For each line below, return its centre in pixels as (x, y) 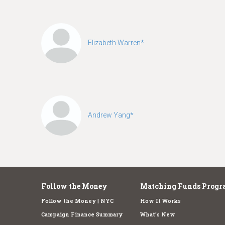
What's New (157, 214)
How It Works (160, 201)
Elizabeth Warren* (116, 42)
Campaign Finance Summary (82, 214)
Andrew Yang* (111, 115)
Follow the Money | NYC (77, 201)
